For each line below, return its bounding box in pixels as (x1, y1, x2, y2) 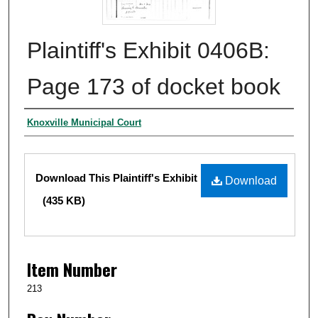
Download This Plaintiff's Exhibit (35, 171, 197, 184)
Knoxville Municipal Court (27, 116, 141, 128)
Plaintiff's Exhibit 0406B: (27, 37, 270, 63)
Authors (24, 110, 72, 136)
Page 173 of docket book (27, 73, 280, 99)
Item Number (27, 256, 117, 283)
